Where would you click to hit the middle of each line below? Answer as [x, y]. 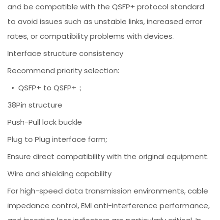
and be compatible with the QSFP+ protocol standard [106, 7]
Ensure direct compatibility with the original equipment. [108, 157]
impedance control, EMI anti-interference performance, [109, 206]
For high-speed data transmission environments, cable [108, 191]
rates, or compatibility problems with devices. [91, 36]
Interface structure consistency [66, 54]
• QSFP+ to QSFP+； [46, 88]
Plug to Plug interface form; [57, 139]
